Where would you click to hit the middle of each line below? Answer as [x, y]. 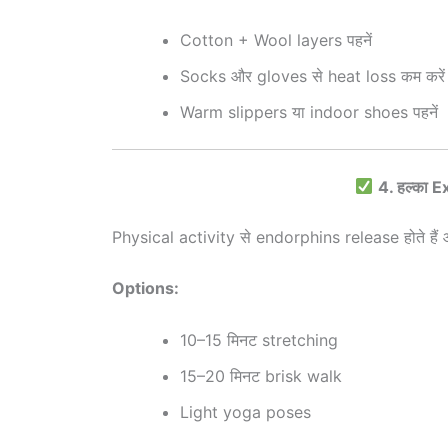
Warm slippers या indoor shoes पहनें [309, 111]
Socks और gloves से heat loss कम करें [312, 75]
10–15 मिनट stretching [259, 339]
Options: [145, 288]
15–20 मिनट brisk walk [261, 375]
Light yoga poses [245, 411]
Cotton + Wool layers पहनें [276, 39]
